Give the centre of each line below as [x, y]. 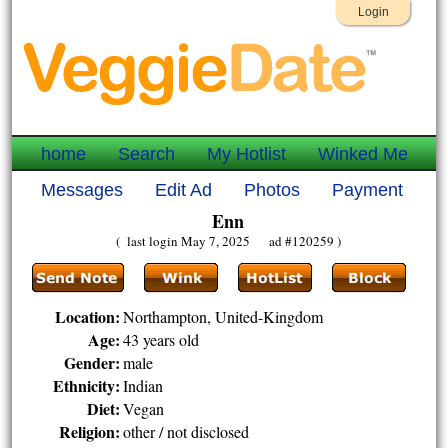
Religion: [90, 431]
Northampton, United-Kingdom [223, 316]
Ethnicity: [87, 385]
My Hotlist [246, 154]
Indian [143, 385]
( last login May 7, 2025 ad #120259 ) [228, 241]
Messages [82, 190]
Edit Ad [183, 190]
